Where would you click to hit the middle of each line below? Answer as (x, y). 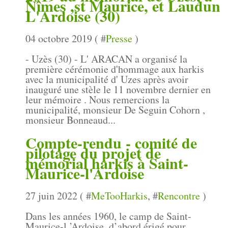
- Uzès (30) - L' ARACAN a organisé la (106, 59)
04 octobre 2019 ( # (66, 38)
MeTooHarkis (119, 196)
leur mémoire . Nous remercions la (97, 99)
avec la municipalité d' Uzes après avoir (107, 79)
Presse (119, 38)
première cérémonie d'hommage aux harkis (115, 69)
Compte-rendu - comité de (111, 143)
